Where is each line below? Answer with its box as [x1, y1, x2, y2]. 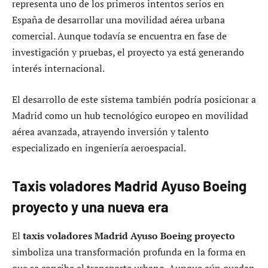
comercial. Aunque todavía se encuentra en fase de [12, 29, 227, 43]
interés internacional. [12, 62, 105, 75]
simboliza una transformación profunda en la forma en [12, 245, 246, 258]
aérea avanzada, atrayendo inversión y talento [12, 124, 209, 138]
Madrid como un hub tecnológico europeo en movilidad [12, 108, 248, 122]
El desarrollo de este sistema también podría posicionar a [12, 92, 256, 106]
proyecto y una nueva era [12, 197, 169, 215]
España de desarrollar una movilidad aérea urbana [12, 13, 225, 27]
